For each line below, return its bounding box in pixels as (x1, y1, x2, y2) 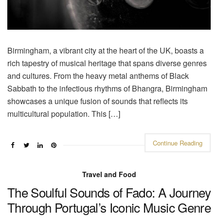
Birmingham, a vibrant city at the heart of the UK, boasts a (7, 44, 204, 56)
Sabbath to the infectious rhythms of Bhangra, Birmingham (7, 82, 207, 94)
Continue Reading (153, 138, 202, 147)
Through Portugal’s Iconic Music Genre (7, 198, 211, 216)
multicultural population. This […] (7, 108, 120, 119)
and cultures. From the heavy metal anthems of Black (7, 70, 189, 81)
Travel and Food (82, 169, 136, 179)
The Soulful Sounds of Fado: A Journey (7, 182, 211, 201)
